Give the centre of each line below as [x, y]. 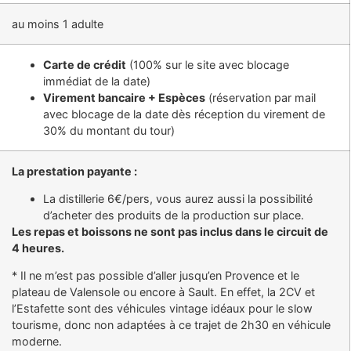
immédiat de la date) [96, 81]
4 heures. [38, 248]
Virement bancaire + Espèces [124, 97]
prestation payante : [81, 171]
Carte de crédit [84, 64]
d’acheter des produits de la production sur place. [173, 215]
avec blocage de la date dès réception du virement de [184, 114]
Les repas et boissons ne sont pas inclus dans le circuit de [170, 231]
